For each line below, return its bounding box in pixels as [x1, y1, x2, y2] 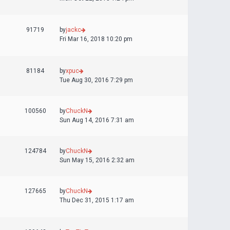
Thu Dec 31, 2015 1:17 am [60, 197, 134, 204]
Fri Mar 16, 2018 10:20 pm [60, 35, 132, 43]
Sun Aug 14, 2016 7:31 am [60, 117, 134, 124]
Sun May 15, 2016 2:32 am [60, 157, 135, 164]
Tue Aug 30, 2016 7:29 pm [60, 76, 133, 84]
